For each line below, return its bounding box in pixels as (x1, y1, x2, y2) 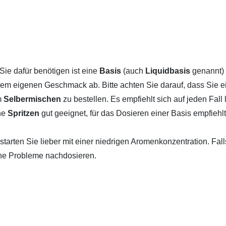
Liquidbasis (145, 67, 192, 75)
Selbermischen (4, 95, 63, 103)
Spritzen (8, 109, 41, 118)
